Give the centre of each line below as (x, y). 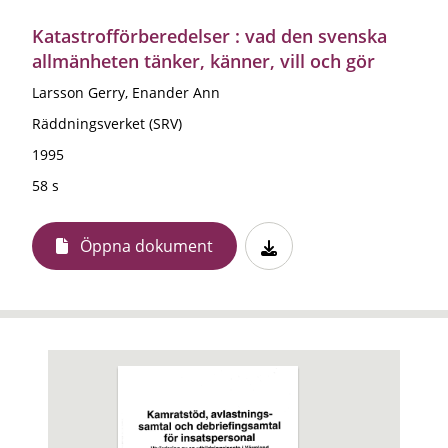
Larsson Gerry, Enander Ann (126, 92)
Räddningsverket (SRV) (107, 123)
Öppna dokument (146, 245)
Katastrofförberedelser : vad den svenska (209, 35)
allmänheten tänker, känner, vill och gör (203, 60)
